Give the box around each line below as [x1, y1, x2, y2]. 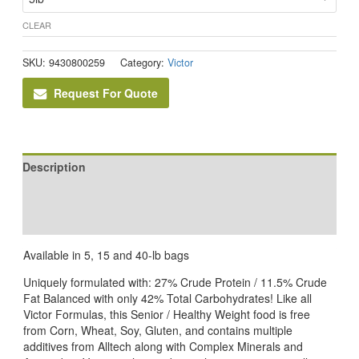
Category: [119, 55, 167, 71]
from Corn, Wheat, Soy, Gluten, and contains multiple [22, 321, 292, 338]
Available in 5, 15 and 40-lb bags [22, 246, 189, 263]
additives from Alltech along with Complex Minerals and [22, 337, 303, 354]
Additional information [22, 185, 146, 202]
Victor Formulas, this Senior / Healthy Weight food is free [22, 305, 310, 322]
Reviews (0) [22, 212, 86, 229]
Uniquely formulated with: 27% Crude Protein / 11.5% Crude [22, 273, 327, 290]
